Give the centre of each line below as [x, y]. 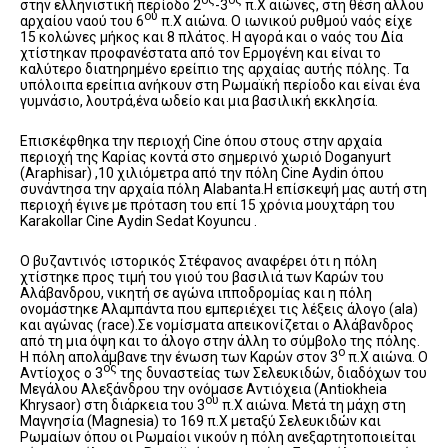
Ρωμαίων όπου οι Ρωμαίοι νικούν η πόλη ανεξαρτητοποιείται [218, 437]
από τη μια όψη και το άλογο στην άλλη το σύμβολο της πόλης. [220, 341]
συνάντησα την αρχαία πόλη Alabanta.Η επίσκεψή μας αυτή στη [223, 189]
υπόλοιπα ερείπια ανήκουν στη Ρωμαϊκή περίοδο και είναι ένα [220, 85]
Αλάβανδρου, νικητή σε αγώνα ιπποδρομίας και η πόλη [196, 293]
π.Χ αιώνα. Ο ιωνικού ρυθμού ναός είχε [285, 21]
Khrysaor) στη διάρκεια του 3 [112, 405]
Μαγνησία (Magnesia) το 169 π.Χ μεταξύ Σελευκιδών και [200, 421]
